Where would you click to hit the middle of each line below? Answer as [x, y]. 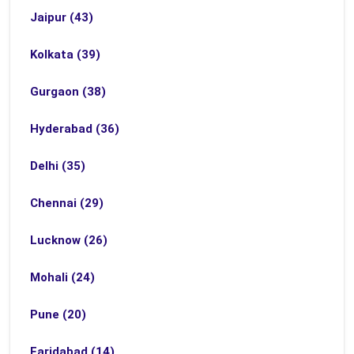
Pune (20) [58, 314]
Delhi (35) [58, 166]
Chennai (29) [67, 203]
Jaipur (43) [62, 17]
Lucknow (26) [69, 240]
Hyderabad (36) [75, 129]
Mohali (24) [62, 277]
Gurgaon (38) [68, 92]
